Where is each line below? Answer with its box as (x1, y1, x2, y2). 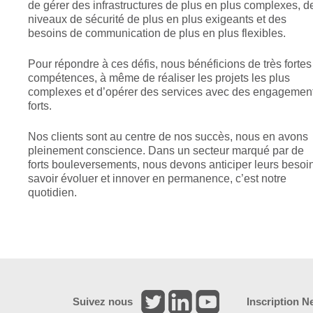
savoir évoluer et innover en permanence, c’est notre (28, 173, 287, 185)
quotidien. (28, 187, 78, 199)
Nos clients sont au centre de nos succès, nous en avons (28, 131, 309, 143)
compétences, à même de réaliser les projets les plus (28, 72, 291, 85)
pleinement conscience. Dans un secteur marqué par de (28, 145, 305, 157)
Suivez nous (73, 296, 133, 308)
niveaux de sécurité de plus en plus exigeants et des (28, 13, 287, 26)
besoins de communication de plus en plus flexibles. (28, 27, 286, 40)
